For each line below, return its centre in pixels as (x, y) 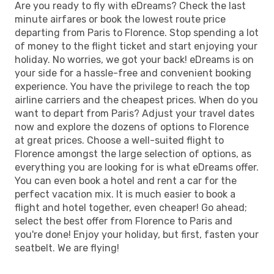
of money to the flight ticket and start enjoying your (136, 46)
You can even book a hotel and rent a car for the (126, 180)
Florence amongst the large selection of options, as (133, 154)
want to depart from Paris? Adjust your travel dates (135, 113)
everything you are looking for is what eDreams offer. (137, 167)
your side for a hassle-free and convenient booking (133, 73)
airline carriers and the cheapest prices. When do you (136, 100)
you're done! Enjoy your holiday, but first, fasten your (137, 234)
